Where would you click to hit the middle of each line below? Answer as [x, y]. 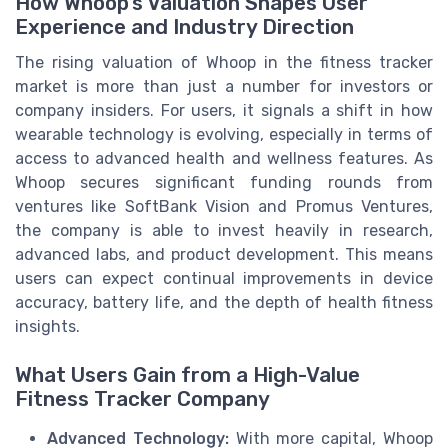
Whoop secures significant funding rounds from [224, 183]
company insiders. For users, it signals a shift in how [224, 111]
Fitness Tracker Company [142, 399]
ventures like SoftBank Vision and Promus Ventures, [224, 207]
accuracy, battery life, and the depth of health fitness [224, 303]
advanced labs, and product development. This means [224, 255]
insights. [47, 327]
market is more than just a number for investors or [224, 87]
